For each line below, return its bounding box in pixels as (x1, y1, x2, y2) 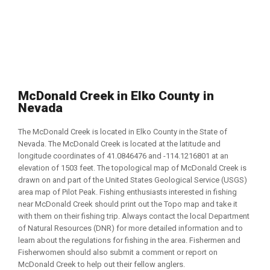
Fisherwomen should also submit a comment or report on (18, 248, 218, 257)
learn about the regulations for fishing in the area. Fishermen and (18, 236, 240, 245)
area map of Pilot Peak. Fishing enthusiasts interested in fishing (18, 187, 237, 196)
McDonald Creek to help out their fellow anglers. (18, 260, 185, 269)
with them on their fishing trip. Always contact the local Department (18, 212, 250, 221)
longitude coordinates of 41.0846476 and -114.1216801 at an (18, 151, 228, 160)
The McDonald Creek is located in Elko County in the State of (18, 127, 227, 136)
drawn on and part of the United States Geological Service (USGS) (18, 175, 247, 184)
